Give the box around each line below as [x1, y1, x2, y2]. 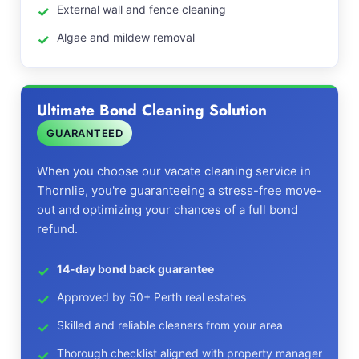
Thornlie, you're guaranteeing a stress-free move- [37, 183, 322, 198]
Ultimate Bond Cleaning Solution [37, 99, 267, 121]
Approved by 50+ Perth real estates [57, 290, 246, 304]
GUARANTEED [46, 127, 123, 139]
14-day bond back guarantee [57, 262, 214, 276]
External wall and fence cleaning [57, 2, 226, 16]
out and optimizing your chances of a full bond [37, 202, 298, 217]
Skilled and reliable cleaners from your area [57, 318, 283, 332]
